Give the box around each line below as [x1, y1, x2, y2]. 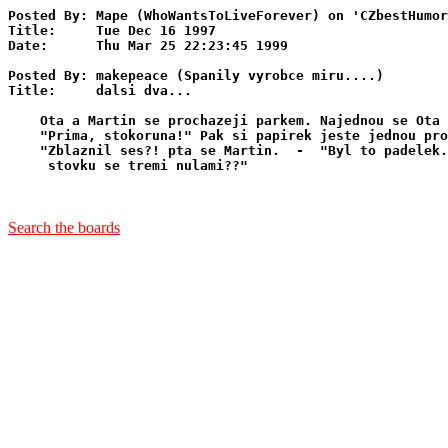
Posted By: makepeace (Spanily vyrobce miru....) [8, 68, 384, 83]
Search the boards [8, 219, 120, 236]
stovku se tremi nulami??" [8, 158, 248, 173]
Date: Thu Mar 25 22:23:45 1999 [8, 38, 288, 53]
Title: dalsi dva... [8, 83, 192, 98]
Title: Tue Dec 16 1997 [8, 23, 216, 38]
